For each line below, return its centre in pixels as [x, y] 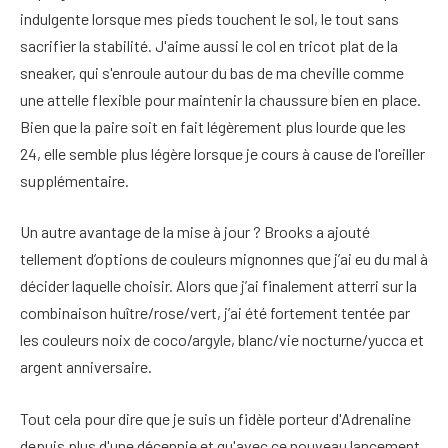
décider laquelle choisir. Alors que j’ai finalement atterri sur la [218, 286]
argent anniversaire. [86, 367]
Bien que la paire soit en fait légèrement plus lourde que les [213, 126]
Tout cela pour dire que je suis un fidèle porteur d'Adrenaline [215, 418]
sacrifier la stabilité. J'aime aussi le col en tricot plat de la [209, 45]
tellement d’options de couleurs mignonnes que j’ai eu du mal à [224, 259]
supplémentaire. [74, 180]
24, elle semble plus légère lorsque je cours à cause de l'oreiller [222, 153]
